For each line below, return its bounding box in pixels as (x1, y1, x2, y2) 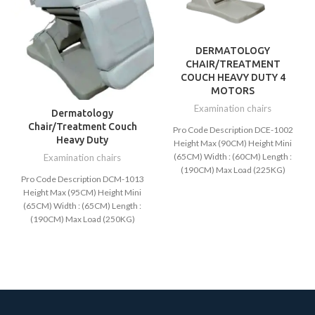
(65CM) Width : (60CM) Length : (174, 150, 292, 162)
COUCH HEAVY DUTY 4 (180, 71, 285, 83)
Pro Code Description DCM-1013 (20, 173, 144, 184)
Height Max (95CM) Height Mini (23, 186, 141, 198)
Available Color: (203, 177, 262, 188)
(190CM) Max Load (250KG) (30, 213, 135, 224)
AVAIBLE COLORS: (48, 226, 117, 238)
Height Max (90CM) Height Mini (174, 137, 292, 148)
